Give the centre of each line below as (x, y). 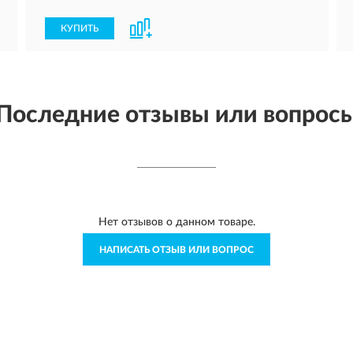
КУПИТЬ (80, 28)
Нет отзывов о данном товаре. (176, 222)
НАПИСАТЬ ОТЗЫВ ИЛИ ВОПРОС (176, 250)
